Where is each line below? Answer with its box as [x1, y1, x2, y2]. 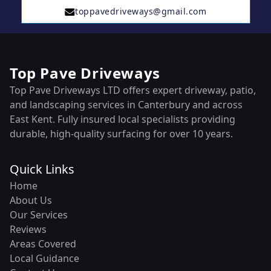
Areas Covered [10, 237, 76, 250]
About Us [10, 194, 52, 207]
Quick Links [10, 161, 74, 177]
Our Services [10, 208, 68, 221]
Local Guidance [10, 252, 79, 265]
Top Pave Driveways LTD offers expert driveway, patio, [10, 83, 256, 97]
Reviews [10, 223, 47, 236]
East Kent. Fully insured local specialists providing [10, 113, 235, 126]
